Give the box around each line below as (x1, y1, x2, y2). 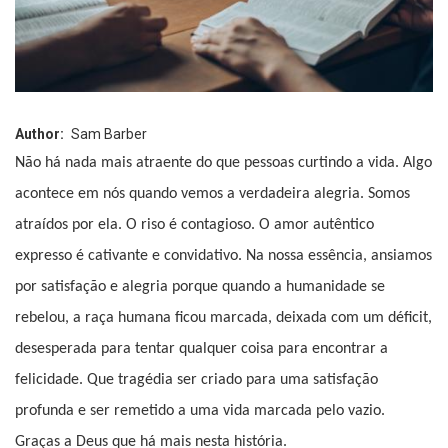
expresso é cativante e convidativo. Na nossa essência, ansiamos (15, 247, 432, 264)
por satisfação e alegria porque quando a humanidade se (15, 278, 385, 295)
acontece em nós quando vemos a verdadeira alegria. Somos (15, 185, 410, 202)
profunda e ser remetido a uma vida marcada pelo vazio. (15, 402, 385, 419)
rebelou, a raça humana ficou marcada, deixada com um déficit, (15, 309, 432, 326)
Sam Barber (71, 125, 147, 142)
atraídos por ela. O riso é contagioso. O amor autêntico (15, 216, 374, 233)
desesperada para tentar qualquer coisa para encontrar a (15, 340, 388, 357)
